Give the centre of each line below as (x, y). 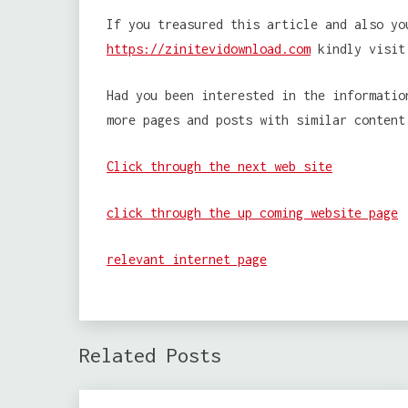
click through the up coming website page (252, 212)
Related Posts (150, 355)
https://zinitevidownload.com (209, 48)
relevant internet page (187, 259)
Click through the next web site (219, 166)
